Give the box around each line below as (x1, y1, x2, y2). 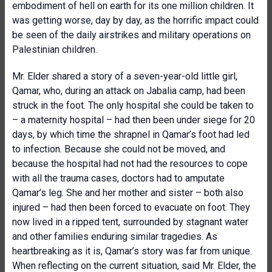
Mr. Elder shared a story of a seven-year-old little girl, (12, 70, 237, 82)
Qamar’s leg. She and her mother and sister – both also (12, 187, 243, 199)
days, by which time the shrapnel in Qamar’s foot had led (12, 129, 250, 140)
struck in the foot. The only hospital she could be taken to (12, 100, 254, 111)
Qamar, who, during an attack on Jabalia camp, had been (12, 85, 245, 97)
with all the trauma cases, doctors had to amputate (12, 172, 225, 184)
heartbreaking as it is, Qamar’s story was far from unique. (12, 245, 252, 257)
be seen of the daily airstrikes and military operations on (12, 29, 251, 41)
